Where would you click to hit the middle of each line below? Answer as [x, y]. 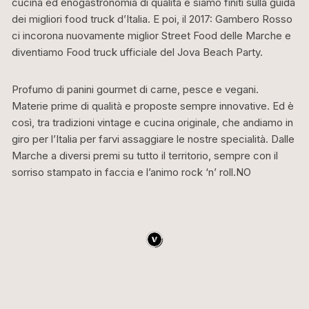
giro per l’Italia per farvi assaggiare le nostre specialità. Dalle [153, 139]
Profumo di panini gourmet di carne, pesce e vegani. [136, 90]
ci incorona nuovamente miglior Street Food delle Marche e [152, 36]
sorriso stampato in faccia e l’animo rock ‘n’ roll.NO [132, 172]
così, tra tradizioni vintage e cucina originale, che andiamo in [153, 123]
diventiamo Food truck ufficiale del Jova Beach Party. [138, 52]
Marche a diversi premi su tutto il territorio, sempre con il [145, 156]
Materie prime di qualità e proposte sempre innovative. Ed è [153, 106]
